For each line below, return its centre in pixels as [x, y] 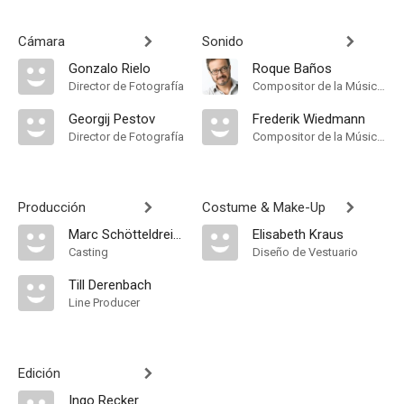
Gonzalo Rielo [110, 69]
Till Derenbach [110, 285]
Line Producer [104, 303]
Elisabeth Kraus [298, 234]
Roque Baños [292, 69]
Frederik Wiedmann [309, 119]
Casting [88, 252]
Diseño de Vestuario [305, 252]
